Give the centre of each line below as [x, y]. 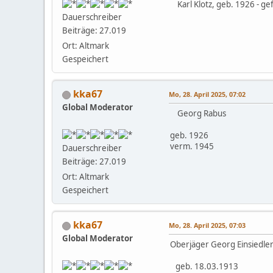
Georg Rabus [198, 114]
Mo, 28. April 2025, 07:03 [207, 225]
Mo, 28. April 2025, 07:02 [207, 94]
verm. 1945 [192, 147]
